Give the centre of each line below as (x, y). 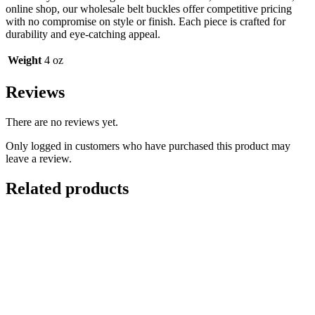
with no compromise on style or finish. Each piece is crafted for (146, 21)
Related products (67, 188)
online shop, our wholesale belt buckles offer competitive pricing (149, 8)
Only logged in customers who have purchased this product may (148, 146)
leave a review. (39, 158)
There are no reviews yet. (62, 122)
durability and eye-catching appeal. (83, 34)
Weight (25, 60)
